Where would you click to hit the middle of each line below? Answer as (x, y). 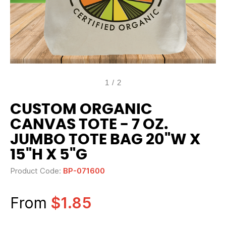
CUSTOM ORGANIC (81, 109)
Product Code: (37, 171)
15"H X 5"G (49, 155)
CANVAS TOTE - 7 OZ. (89, 125)
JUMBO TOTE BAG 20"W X (105, 140)
